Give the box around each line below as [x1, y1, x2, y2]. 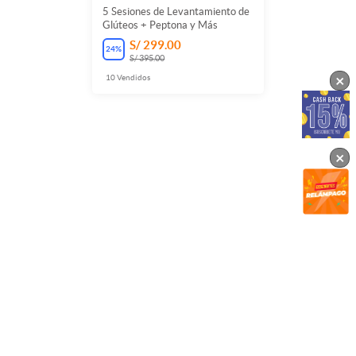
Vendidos [117, 72, 151, 82]
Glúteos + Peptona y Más [103, 18, 219, 31]
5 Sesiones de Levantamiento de [103, 5, 250, 17]
